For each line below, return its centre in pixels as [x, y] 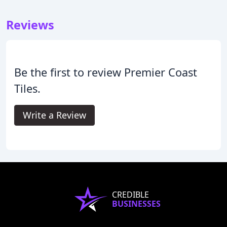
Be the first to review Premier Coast [106, 72]
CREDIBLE [130, 194]
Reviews [30, 25]
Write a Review [54, 115]
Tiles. [27, 88]
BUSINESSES [136, 203]
